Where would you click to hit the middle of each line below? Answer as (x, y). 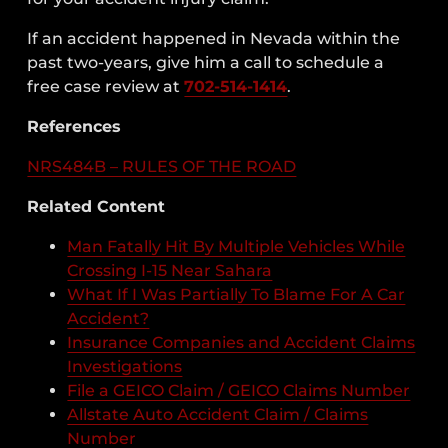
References (74, 126)
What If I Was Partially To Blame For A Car (236, 294)
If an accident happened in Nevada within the (214, 38)
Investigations (125, 366)
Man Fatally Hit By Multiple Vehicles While (236, 246)
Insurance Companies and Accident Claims (241, 342)
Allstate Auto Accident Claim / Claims (218, 414)
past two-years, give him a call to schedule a (206, 62)
